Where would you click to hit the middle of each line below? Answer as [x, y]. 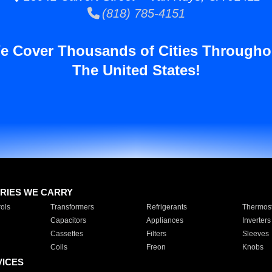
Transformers [72, 207]
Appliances [165, 220]
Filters [156, 234]
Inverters [256, 220]
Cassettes [66, 234]
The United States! [136, 70]
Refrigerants [166, 207]
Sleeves [255, 234]
